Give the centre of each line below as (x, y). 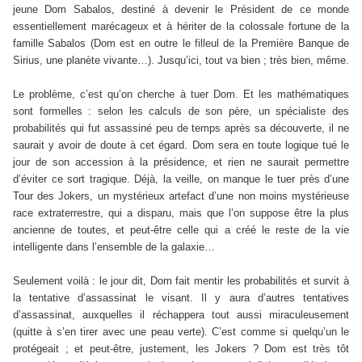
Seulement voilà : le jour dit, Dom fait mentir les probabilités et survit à (181, 281)
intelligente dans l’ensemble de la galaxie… (114, 247)
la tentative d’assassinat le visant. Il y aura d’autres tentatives (181, 298)
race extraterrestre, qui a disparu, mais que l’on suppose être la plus (181, 213)
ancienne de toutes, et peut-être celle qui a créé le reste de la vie (181, 230)
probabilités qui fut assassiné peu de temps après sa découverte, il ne (181, 128)
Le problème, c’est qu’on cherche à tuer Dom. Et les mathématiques (181, 95)
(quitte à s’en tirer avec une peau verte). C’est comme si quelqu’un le (181, 332)
